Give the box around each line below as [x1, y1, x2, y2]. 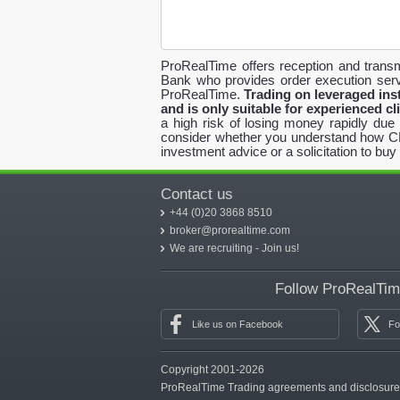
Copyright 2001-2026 [161, 363, 264, 376]
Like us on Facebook [192, 319, 283, 329]
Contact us [161, 186, 233, 203]
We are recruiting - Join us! [170, 242, 299, 254]
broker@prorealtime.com [170, 224, 290, 237]
